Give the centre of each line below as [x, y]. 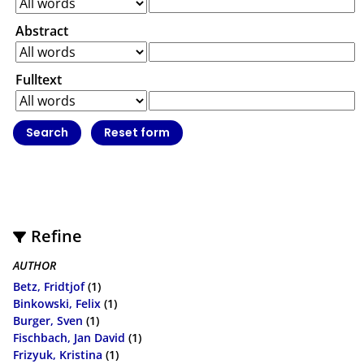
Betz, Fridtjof [49, 287]
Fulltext [39, 80]
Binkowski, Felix [57, 304]
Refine [57, 236]
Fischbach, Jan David [69, 338]
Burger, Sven [48, 321]
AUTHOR [35, 265]
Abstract [42, 31]
